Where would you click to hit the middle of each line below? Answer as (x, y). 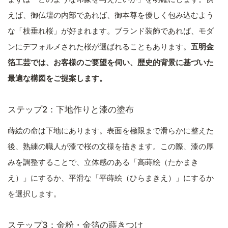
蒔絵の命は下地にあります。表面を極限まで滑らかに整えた (111, 131)
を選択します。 (34, 194)
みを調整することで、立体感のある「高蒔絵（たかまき (103, 162)
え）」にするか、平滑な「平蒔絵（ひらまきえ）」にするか (111, 178)
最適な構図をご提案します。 (57, 78)
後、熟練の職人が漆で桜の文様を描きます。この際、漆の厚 (111, 147)
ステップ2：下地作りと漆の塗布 (71, 109)
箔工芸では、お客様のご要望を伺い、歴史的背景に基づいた (111, 62)
